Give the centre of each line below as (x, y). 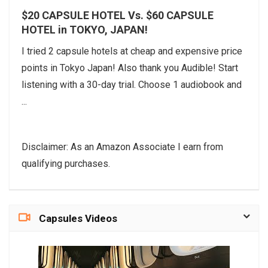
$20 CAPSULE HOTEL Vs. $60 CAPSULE (118, 15)
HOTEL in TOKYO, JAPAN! (85, 29)
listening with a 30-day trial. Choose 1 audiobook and (132, 84)
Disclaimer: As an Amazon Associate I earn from (122, 147)
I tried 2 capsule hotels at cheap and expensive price (132, 51)
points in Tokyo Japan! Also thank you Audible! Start (130, 68)
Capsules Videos (78, 218)
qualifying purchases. (66, 163)
